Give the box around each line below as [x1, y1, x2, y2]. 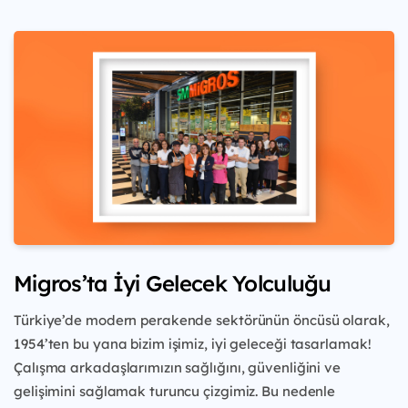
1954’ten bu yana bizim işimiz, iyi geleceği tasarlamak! [14, 334, 372, 352]
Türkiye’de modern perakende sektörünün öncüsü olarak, [14, 311, 390, 329]
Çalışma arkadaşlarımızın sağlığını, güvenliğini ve [14, 358, 341, 376]
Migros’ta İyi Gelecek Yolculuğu [14, 269, 331, 297]
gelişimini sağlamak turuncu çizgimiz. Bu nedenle [14, 382, 336, 400]
